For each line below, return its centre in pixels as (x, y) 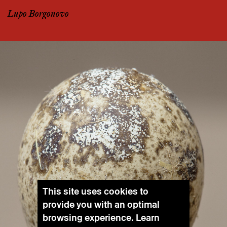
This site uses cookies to (96, 191)
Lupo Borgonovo (38, 14)
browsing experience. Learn (101, 218)
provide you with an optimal (101, 204)
